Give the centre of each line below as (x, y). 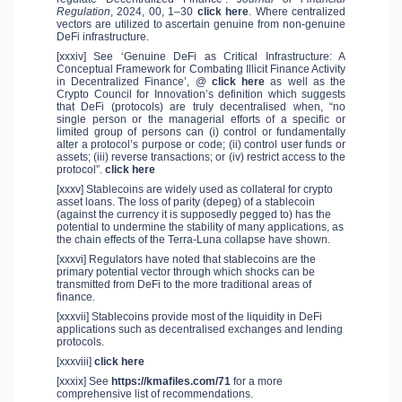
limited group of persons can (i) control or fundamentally (201, 132)
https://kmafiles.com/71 (171, 382)
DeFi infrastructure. (103, 37)
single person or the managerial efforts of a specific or (201, 120)
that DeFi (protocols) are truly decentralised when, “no (201, 107)
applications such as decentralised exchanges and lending (200, 330)
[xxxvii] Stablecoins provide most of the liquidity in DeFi (189, 317)
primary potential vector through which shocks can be (186, 272)
